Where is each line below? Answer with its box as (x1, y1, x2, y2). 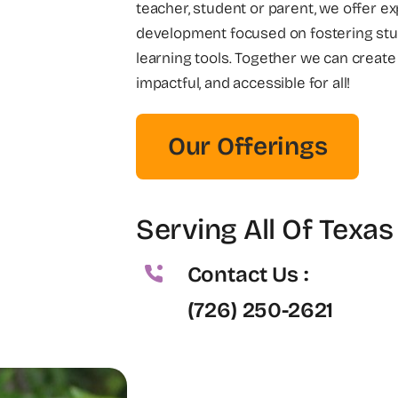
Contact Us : (187, 261, 308, 287)
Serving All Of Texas (136, 211, 394, 247)
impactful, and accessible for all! (136, 73, 351, 92)
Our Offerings (168, 131, 328, 162)
